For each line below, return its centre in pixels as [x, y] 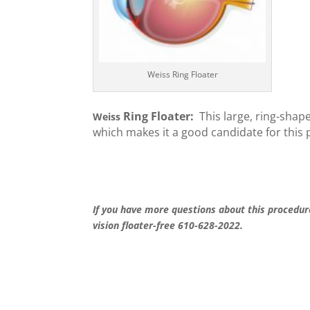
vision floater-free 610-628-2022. [168, 226]
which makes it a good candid [170, 133]
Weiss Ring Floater [182, 75]
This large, [228, 117]
